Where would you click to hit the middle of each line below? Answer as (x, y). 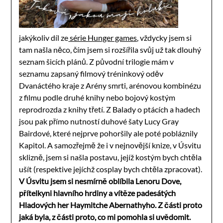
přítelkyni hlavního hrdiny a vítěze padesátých (98, 193)
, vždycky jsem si (165, 37)
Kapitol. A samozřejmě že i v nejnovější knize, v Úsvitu (110, 145)
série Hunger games (103, 37)
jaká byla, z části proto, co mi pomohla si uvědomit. (105, 217)
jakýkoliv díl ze (44, 37)
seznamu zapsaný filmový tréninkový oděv (91, 73)
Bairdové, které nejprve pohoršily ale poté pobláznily (109, 133)
